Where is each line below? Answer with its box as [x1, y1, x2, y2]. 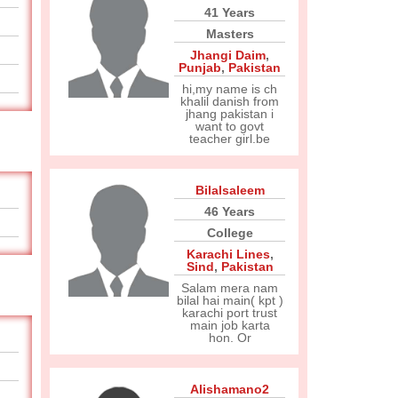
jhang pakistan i [186, 107, 274, 121]
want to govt [195, 119, 264, 133]
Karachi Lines [186, 247, 270, 261]
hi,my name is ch [182, 82, 277, 96]
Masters [205, 27, 254, 41]
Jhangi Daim [190, 48, 266, 62]
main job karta [189, 318, 270, 332]
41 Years [204, 5, 255, 20]
